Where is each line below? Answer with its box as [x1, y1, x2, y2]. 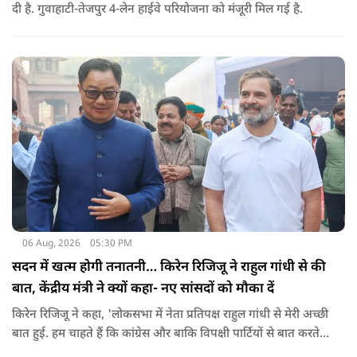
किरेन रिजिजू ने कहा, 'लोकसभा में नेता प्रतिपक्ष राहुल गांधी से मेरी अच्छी [12, 307, 328, 323]
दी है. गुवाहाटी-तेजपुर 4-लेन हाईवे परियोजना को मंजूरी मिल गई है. [12, 2, 303, 18]
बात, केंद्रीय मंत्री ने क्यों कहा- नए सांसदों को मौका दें [12, 280, 274, 298]
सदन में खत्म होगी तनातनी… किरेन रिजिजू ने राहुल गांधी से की [12, 258, 326, 277]
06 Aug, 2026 [22, 237, 80, 250]
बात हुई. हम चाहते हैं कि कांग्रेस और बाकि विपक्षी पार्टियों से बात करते [12, 326, 320, 342]
